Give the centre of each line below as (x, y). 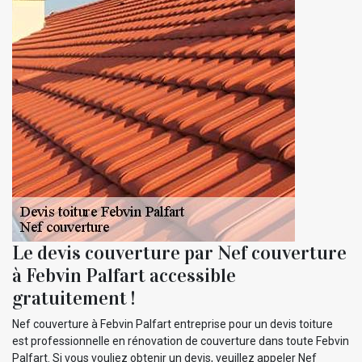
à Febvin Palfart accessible (124, 275)
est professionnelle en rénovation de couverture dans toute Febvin (181, 341)
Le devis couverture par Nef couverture (179, 253)
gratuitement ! (74, 298)
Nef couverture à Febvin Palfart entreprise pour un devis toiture (173, 324)
